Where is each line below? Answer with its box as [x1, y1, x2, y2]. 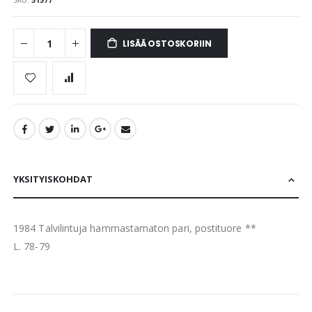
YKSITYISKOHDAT [13, 173, 93, 186]
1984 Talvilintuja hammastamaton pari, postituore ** [13, 221, 256, 235]
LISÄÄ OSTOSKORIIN [123, 38, 212, 50]
